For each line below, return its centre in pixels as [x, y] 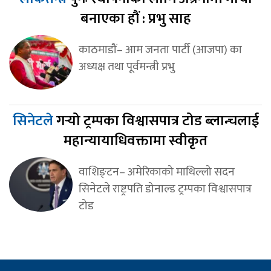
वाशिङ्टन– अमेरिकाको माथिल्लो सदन [156, 172]
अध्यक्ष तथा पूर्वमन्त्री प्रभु [126, 67]
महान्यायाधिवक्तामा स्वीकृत [135, 141]
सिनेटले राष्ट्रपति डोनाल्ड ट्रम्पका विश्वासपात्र [165, 189]
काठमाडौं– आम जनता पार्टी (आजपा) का [160, 50]
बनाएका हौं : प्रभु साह [135, 19]
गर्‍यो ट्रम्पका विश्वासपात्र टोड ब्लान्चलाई [157, 121]
